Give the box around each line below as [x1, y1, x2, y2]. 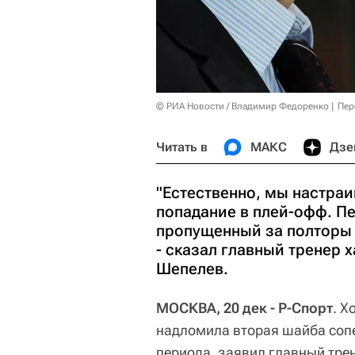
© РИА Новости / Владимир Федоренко [156, 101, 329, 112]
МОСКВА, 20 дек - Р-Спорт [156, 300, 333, 316]
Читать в [156, 139, 208, 155]
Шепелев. [156, 259, 228, 278]
